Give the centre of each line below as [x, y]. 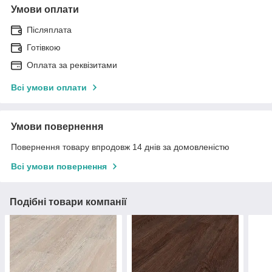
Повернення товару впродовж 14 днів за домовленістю [120, 147]
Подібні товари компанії [68, 202]
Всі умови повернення [59, 166]
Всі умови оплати [49, 87]
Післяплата [49, 29]
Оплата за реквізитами [72, 65]
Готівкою [44, 47]
